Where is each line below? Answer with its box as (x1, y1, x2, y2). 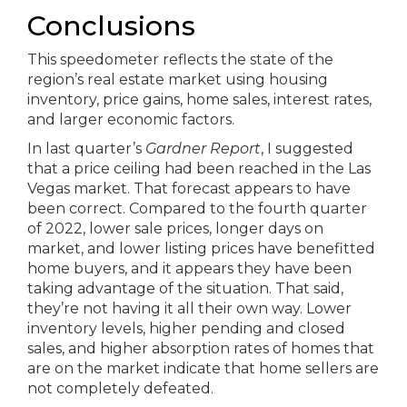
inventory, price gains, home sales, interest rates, (27, 91, 372, 108)
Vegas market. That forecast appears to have (27, 180, 351, 197)
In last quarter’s (27, 140, 145, 157)
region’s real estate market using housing (27, 71, 328, 88)
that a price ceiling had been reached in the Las (27, 160, 371, 177)
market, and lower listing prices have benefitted (27, 240, 375, 257)
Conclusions (27, 9, 195, 43)
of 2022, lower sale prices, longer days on (27, 220, 323, 237)
